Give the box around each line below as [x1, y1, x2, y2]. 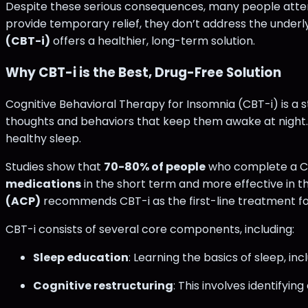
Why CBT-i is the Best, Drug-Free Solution [5, 63, 281, 82]
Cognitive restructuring [33, 277, 173, 294]
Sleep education [33, 249, 129, 265]
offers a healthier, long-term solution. [50, 33, 255, 49]
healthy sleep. [5, 130, 81, 146]
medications [5, 175, 81, 192]
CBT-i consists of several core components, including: [5, 221, 294, 237]
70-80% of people [104, 158, 206, 175]
